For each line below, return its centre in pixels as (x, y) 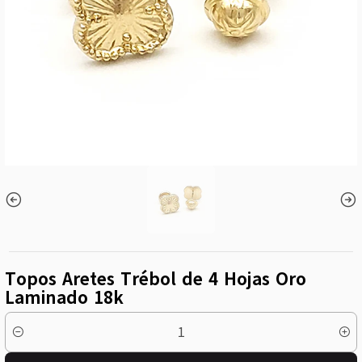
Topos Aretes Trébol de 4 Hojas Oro (155, 279)
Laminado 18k (64, 298)
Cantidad (25, 340)
